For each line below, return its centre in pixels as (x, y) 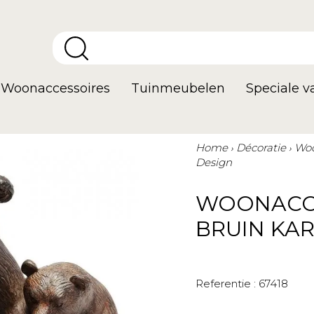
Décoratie (261, 148)
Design (214, 162)
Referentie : (226, 284)
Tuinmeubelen (178, 88)
